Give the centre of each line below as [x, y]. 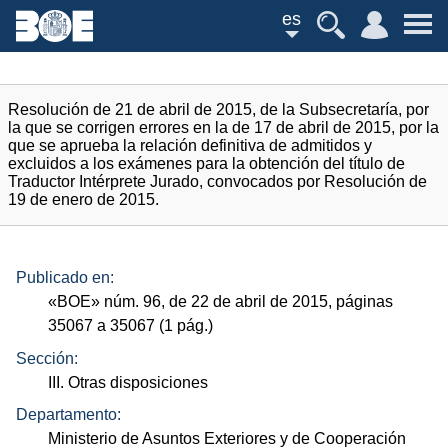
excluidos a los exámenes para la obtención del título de [206, 163]
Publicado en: [65, 278]
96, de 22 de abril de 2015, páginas [266, 302]
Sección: [47, 358]
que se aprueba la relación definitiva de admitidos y [190, 145]
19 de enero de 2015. [83, 199]
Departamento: [68, 415]
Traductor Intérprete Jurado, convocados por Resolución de [217, 181]
